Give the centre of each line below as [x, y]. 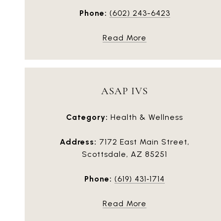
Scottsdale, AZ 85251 [125, 154]
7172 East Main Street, [143, 142]
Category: [87, 117]
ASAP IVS [125, 91]
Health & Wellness [146, 117]
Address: [78, 142]
